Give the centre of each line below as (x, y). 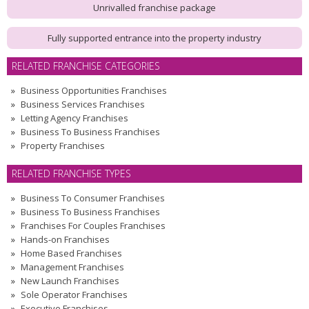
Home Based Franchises (71, 253)
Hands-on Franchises (65, 239)
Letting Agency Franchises (74, 118)
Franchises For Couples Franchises (93, 225)
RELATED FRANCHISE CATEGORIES (86, 66)
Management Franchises (72, 267)
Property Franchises (63, 145)
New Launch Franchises (70, 280)
